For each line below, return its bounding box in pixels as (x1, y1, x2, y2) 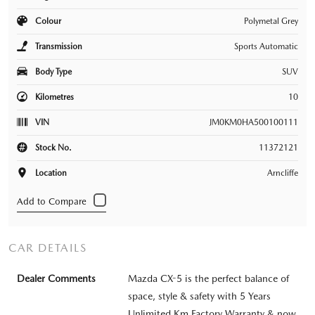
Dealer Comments (17, 272, 96, 284)
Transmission (33, 41, 82, 51)
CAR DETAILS (8, 240, 87, 255)
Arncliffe (267, 167, 298, 178)
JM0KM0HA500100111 (210, 117, 298, 127)
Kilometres (33, 91, 74, 102)
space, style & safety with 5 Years (127, 290, 271, 302)
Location (33, 167, 67, 178)
